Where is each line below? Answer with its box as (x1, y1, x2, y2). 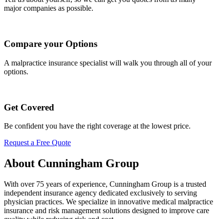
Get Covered (4, 102, 54, 112)
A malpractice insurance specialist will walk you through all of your (4, 58, 212, 67)
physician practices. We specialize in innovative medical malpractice (4, 197, 213, 206)
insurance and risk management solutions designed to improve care (4, 206, 209, 215)
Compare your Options (4, 39, 97, 49)
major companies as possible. (4, 4, 93, 13)
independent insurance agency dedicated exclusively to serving (4, 189, 197, 197)
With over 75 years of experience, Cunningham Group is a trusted (4, 180, 206, 189)
